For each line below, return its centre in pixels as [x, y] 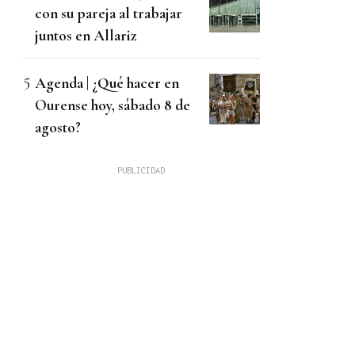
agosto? [58, 128]
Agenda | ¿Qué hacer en [107, 83]
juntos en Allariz [86, 36]
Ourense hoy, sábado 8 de [113, 105]
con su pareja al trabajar [109, 13]
